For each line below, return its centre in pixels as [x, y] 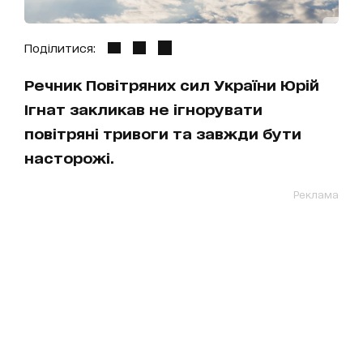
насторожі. [69, 158]
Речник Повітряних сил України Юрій [172, 85]
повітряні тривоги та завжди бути [163, 133]
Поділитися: [60, 48]
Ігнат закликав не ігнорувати [143, 109]
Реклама [316, 194]
